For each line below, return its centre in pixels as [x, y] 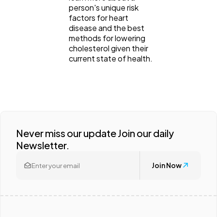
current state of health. [111, 58]
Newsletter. [43, 145]
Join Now [167, 165]
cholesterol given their [108, 48]
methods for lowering [107, 38]
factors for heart [99, 17]
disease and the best [107, 28]
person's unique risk [104, 7]
